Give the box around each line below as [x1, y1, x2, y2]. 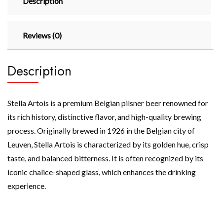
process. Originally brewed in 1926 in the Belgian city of [7, 125, 195, 135]
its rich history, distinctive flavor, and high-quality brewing [7, 111, 201, 121]
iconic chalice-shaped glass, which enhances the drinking [7, 167, 196, 177]
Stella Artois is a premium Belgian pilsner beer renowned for [7, 98, 208, 108]
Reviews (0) [23, 31, 62, 40]
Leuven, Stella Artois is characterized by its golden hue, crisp [7, 139, 209, 149]
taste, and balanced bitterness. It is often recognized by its [7, 153, 203, 163]
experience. [7, 181, 46, 190]
